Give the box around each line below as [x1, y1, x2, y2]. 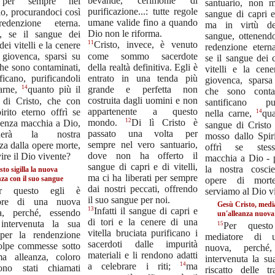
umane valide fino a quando [88, 17, 198, 28]
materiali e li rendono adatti [88, 250, 198, 261]
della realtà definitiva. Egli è [88, 61, 198, 72]
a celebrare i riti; [88, 261, 180, 272]
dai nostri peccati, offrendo [88, 183, 198, 194]
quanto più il [28, 84, 80, 95]
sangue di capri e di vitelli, [88, 161, 198, 172]
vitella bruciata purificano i [88, 228, 198, 239]
